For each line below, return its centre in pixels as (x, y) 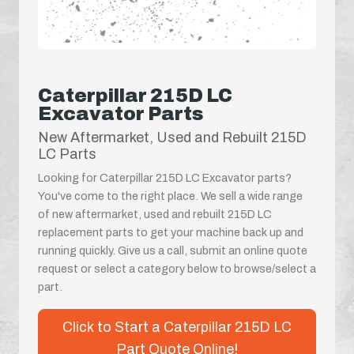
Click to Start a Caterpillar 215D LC (177, 327)
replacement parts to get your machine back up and (171, 232)
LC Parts (67, 154)
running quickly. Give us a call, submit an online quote (173, 250)
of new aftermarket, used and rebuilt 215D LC (155, 214)
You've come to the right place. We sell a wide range (170, 196)
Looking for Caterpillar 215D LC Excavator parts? (165, 177)
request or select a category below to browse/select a (177, 268)
